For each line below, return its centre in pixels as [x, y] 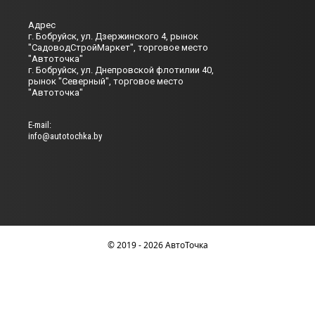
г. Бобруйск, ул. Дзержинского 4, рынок [113, 37]
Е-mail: [40, 125]
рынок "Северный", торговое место [106, 82]
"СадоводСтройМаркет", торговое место [118, 48]
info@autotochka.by [65, 136]
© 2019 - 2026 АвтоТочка [157, 245]
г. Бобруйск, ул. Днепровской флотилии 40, [121, 70]
